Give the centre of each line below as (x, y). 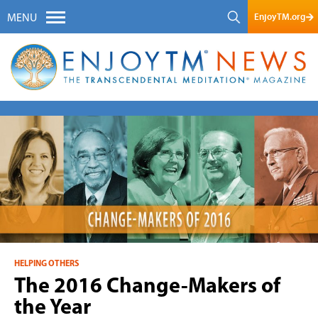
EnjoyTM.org (279, 17)
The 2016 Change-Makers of (147, 287)
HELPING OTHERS (46, 264)
